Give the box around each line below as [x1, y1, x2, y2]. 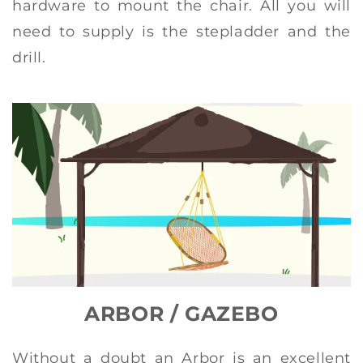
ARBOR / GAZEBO [84, 301, 279, 327]
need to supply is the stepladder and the [12, 22, 351, 41]
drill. [12, 48, 46, 66]
